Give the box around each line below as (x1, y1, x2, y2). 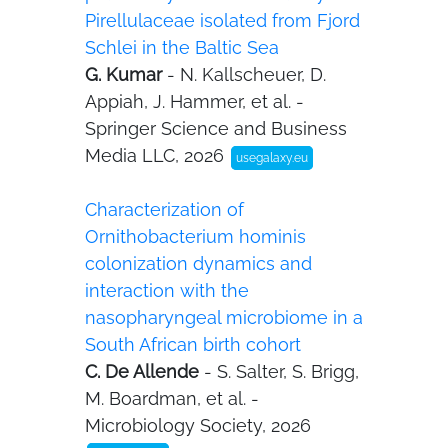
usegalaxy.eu (236, 151, 308, 165)
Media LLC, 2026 (85, 145, 229, 166)
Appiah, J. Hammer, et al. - (85, 91, 304, 112)
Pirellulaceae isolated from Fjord (85, 10, 360, 31)
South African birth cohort (85, 334, 301, 355)
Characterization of (85, 199, 244, 220)
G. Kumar (85, 64, 167, 85)
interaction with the (85, 280, 249, 301)
